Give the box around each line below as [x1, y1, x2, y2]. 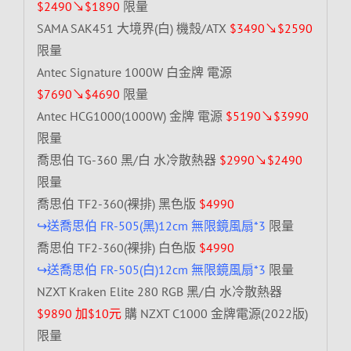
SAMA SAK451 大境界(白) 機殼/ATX [36, 20, 230, 36]
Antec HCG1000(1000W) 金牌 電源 [36, 107, 223, 124]
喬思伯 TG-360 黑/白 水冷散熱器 [36, 151, 219, 168]
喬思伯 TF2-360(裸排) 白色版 [36, 239, 199, 255]
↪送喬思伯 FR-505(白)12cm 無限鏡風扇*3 [36, 261, 266, 277]
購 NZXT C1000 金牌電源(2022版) [121, 305, 308, 321]
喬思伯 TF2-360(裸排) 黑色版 [36, 195, 199, 212]
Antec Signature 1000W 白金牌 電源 [36, 63, 232, 80]
